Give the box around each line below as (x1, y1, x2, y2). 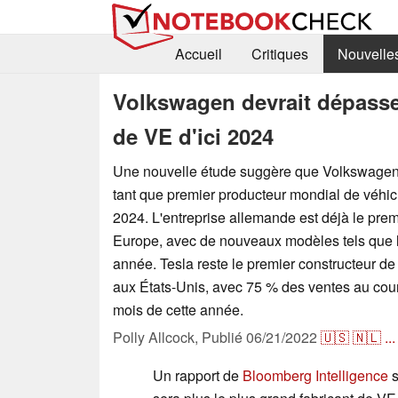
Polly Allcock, (113, 326, 202, 347)
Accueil (174, 44, 222, 65)
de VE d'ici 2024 (113, 120, 274, 151)
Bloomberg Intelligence (243, 364, 388, 386)
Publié (202, 326, 246, 347)
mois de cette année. (113, 298, 243, 320)
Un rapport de (153, 364, 243, 386)
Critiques (251, 44, 308, 65)
